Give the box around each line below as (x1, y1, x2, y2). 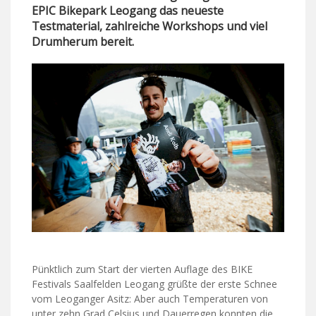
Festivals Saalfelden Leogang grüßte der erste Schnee (32, 276, 277, 291)
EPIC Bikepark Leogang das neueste (32, 3, 224, 19)
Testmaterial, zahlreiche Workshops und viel (32, 18, 267, 35)
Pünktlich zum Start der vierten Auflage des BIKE (32, 262, 253, 276)
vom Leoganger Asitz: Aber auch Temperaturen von (32, 291, 268, 305)
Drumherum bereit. (32, 34, 134, 50)
